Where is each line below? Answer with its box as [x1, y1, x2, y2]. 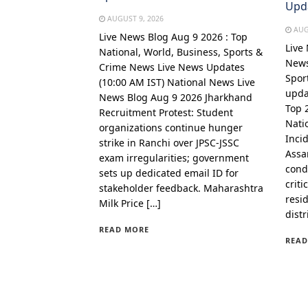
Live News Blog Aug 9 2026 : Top [98, 30, 247, 43]
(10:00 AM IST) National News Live [98, 75, 255, 89]
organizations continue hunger [98, 120, 243, 134]
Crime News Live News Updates [98, 60, 245, 74]
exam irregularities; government [98, 151, 249, 164]
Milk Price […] [98, 196, 161, 210]
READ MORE [98, 223, 149, 234]
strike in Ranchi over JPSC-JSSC [98, 135, 239, 149]
